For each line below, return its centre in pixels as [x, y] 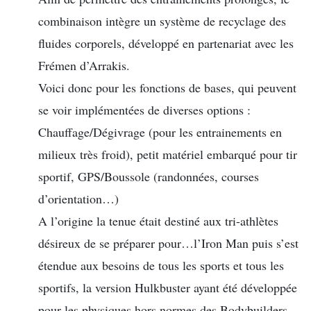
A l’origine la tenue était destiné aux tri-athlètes [158, 221]
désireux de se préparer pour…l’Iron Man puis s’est [168, 243]
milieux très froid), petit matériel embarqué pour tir [168, 154]
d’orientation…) [78, 199]
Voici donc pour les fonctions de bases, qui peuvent [167, 88]
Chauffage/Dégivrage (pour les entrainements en [160, 132]
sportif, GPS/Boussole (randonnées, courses [149, 177]
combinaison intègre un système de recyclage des [162, 21]
